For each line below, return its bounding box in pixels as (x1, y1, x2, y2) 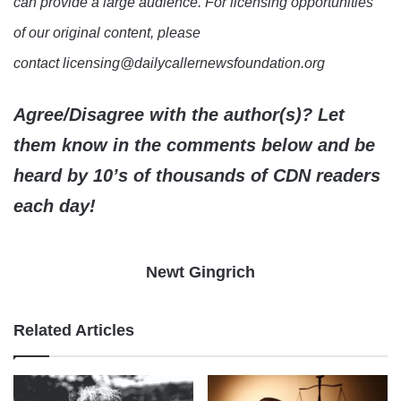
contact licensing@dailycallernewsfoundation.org (13, 55, 325, 72)
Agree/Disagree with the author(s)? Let (13, 105, 345, 125)
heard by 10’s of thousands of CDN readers (13, 166, 380, 186)
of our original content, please (13, 25, 200, 41)
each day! (13, 196, 96, 217)
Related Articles (13, 321, 134, 340)
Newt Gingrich (146, 263, 255, 282)
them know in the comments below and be (13, 135, 375, 156)
